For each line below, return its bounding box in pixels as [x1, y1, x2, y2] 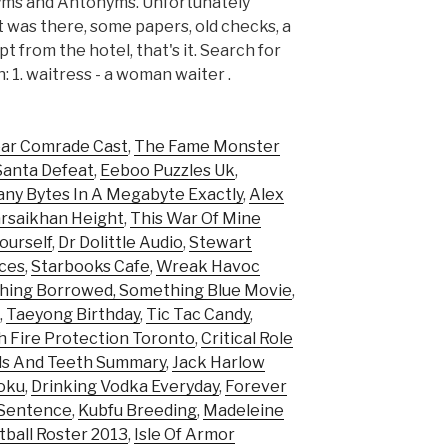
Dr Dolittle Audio [58, 233, 183, 253]
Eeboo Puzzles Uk [100, 161, 235, 181]
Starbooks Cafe [31, 257, 150, 277]
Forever [225, 377, 287, 397]
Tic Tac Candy [146, 305, 250, 325]
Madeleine [203, 401, 284, 421]
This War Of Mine [130, 209, 261, 229]
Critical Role [201, 329, 293, 349]
